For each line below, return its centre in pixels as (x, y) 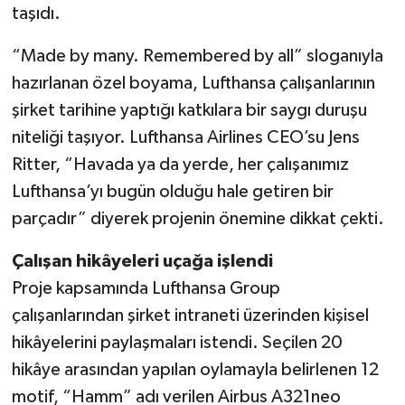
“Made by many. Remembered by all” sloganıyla (197, 57)
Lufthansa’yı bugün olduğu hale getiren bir (172, 192)
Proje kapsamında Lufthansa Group (146, 289)
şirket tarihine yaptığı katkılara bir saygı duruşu (189, 111)
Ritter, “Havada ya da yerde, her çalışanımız (180, 165)
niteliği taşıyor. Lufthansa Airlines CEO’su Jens (185, 138)
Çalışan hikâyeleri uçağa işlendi (142, 262)
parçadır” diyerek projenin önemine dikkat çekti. (198, 219)
